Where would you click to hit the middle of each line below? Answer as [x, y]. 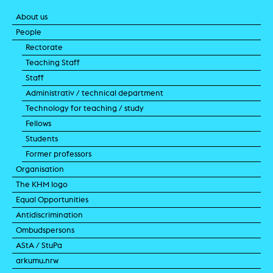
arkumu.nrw [37, 260]
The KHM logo [42, 184]
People [29, 32]
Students [42, 138]
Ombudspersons [45, 230]
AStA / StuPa [39, 245]
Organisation [40, 169]
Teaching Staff [53, 62]
